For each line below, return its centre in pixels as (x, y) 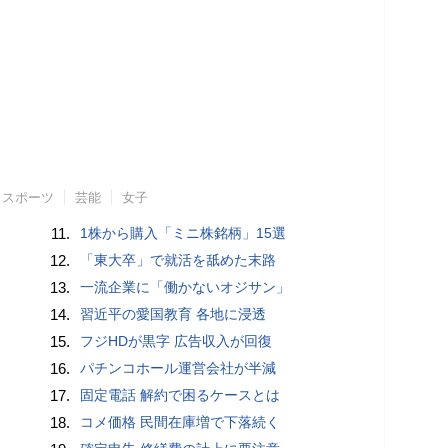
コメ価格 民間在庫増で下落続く (180, 421)
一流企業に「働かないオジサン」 (185, 286)
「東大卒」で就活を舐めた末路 (178, 259)
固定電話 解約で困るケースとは (180, 394)
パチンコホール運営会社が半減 (178, 367)
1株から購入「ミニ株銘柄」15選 (183, 232)
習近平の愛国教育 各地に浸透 (173, 313)
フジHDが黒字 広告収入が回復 (176, 340)
